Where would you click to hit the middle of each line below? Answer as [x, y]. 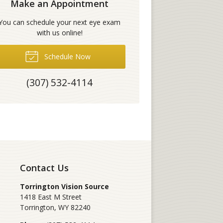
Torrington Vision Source [65, 186]
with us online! [59, 32]
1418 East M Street [51, 197]
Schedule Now [67, 56]
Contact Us [45, 168]
